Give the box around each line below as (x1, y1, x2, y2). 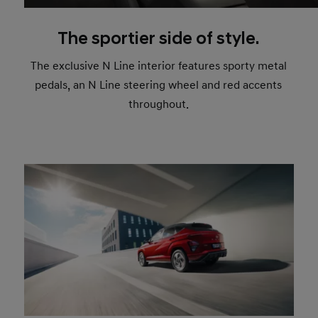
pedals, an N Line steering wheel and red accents (35, 77, 283, 92)
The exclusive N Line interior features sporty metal (30, 58, 287, 73)
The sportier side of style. (57, 28, 260, 50)
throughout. (128, 97, 189, 111)
